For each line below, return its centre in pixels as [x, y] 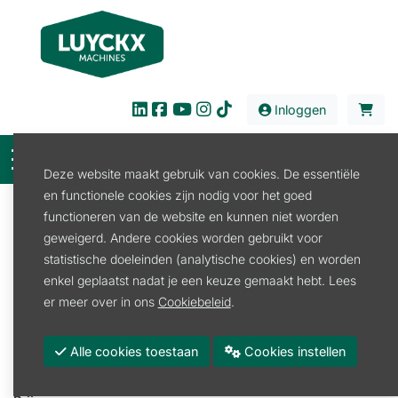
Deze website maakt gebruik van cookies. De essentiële [201, 173]
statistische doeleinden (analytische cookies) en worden [202, 259]
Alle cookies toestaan [146, 351]
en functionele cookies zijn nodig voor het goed [177, 195]
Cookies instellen [293, 351]
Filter [205, 212]
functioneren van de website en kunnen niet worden [191, 216]
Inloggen [298, 109]
